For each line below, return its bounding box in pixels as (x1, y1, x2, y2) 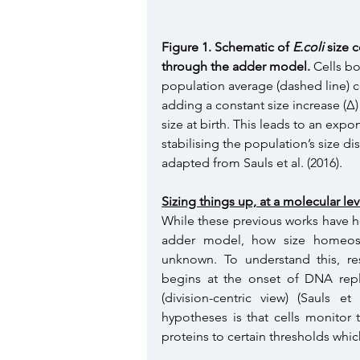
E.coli (292, 39, 324, 55)
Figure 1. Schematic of (162, 39, 292, 55)
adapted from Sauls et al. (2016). (162, 154, 346, 170)
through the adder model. (162, 58, 310, 74)
